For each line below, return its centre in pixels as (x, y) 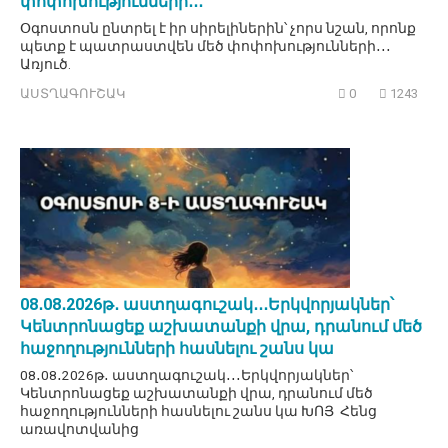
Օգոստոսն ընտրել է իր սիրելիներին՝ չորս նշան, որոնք (218, 27)
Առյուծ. (45, 63)
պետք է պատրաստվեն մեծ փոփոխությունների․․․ (205, 45)
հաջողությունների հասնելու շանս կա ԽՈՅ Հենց (198, 411)
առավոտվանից (79, 429)
